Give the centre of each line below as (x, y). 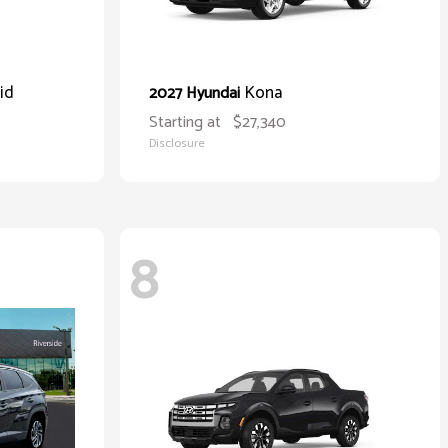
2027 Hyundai (196, 93)
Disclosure (177, 143)
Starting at (185, 122)
